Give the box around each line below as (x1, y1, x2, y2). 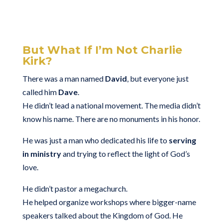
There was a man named (22, 73, 105, 83)
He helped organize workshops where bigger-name (22, 197, 196, 207)
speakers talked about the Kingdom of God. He (22, 210, 183, 220)
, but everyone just (126, 73, 189, 83)
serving (168, 135, 196, 145)
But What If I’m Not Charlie (22, 43, 182, 57)
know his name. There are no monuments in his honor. (22, 113, 200, 123)
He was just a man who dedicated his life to (22, 135, 169, 145)
